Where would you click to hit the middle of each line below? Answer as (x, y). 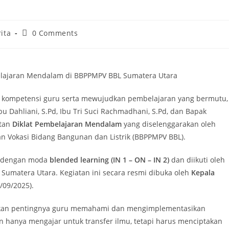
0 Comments (55, 33)
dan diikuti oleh (197, 160)
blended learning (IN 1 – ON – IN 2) (109, 160)
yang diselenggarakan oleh (169, 124)
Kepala (203, 173)
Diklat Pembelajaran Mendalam (67, 124)
